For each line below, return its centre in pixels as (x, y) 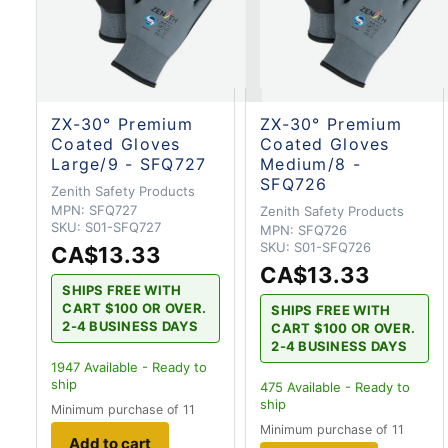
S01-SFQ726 (332, 247)
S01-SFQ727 (123, 227)
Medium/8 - (310, 164)
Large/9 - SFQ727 (129, 164)
